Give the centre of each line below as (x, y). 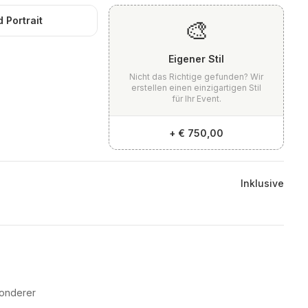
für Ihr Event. (196, 99)
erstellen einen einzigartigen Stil (197, 88)
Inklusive (263, 184)
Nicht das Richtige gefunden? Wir (197, 77)
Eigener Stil (197, 59)
